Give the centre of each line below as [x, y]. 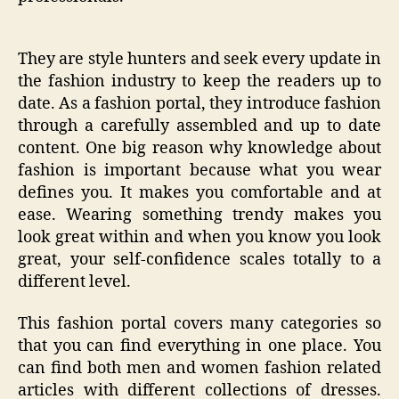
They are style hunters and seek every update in [199, 59]
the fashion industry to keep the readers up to [199, 81]
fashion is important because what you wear [199, 170]
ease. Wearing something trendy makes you [199, 215]
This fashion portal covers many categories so [199, 324]
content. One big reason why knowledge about [199, 148]
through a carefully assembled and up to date [199, 126]
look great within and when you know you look [199, 237]
